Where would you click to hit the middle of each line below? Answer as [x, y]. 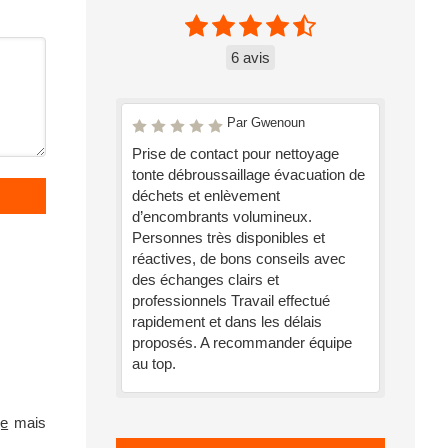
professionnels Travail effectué [231, 300]
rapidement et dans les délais [227, 321]
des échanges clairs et [205, 279]
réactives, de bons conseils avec [239, 258]
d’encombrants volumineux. [222, 216]
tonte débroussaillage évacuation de [248, 174]
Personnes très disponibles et [228, 237]
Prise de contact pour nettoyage [235, 153]
